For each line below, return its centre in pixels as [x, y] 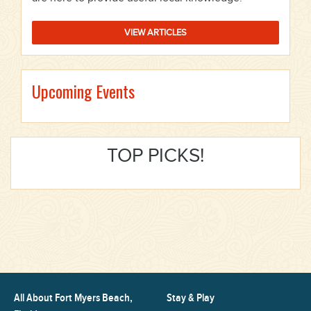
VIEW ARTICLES [155, 32]
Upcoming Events [83, 91]
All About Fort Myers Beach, [73, 298]
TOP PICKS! [155, 155]
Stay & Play [191, 298]
